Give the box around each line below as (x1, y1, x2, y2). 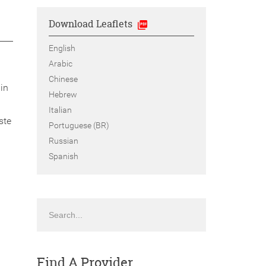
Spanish (48, 151, 78, 161)
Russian (48, 135, 78, 145)
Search (36, 198, 62, 208)
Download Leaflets (48, 17, 135, 30)
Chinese (48, 74, 78, 84)
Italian (48, 104, 72, 115)
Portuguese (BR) (48, 120, 109, 130)
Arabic (48, 58, 72, 68)
